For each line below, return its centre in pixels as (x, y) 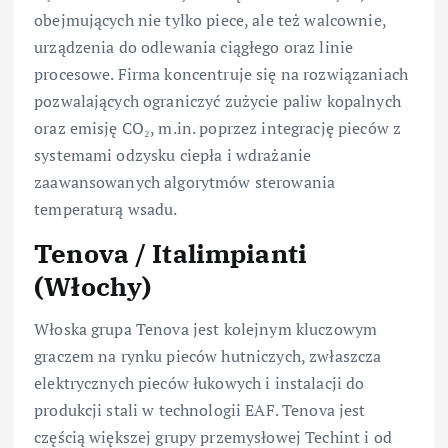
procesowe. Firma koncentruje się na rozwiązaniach (221, 74)
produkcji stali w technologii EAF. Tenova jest (200, 409)
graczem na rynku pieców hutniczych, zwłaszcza (208, 355)
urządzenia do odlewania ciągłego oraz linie (194, 47)
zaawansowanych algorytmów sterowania (185, 182)
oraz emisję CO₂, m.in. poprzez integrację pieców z (218, 128)
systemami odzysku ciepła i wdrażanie (173, 155)
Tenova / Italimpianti (171, 253)
